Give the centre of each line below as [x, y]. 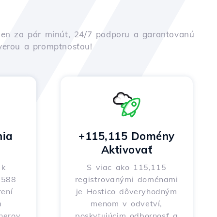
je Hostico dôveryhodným [126, 191]
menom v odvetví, [127, 203]
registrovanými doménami [126, 179]
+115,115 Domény [127, 136]
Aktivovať [126, 150]
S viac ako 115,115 [127, 167]
